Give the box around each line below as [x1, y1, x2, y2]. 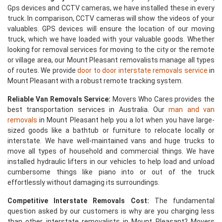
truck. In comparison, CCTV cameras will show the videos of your [7, 14, 215, 22]
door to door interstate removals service [77, 66, 208, 74]
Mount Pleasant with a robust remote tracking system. [7, 77, 183, 85]
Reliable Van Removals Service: [7, 95, 111, 103]
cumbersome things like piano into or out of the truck [7, 168, 215, 176]
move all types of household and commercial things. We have [7, 147, 215, 155]
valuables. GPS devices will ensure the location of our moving [7, 25, 215, 33]
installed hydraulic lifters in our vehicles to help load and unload [7, 158, 215, 166]
